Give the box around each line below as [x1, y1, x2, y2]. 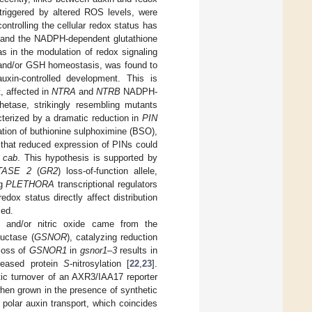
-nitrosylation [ [69, 258, 130, 269]
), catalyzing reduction [66, 231, 158, 242]
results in [116, 244, 157, 256]
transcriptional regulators [54, 178, 158, 189]
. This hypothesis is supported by [17, 152, 157, 163]
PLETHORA [6, 178, 55, 189]
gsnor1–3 [79, 244, 117, 256]
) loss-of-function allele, [57, 165, 158, 176]
